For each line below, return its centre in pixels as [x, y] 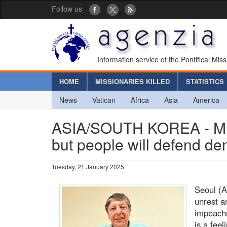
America [206, 100]
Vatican [104, 100]
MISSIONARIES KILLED [133, 81]
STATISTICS [205, 81]
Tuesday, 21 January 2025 [88, 166]
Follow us [67, 9]
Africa [140, 100]
